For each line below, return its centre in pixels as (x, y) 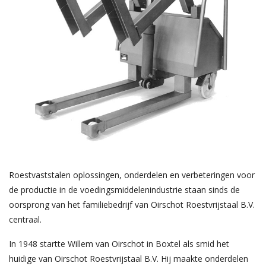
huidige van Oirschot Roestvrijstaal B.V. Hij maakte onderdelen (129, 258)
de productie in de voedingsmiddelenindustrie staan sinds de (124, 189)
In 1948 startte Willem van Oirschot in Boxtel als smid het (119, 243)
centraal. (25, 219)
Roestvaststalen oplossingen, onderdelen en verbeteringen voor (132, 175)
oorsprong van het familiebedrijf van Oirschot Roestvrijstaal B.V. (132, 204)
